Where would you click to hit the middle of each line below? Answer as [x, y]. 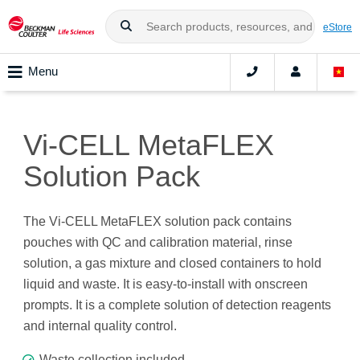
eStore [337, 27]
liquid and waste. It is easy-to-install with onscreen [166, 284]
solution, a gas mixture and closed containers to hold [172, 264]
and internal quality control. [100, 326]
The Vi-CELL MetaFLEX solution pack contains [157, 222]
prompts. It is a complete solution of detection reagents [177, 305]
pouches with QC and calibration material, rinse [158, 243]
